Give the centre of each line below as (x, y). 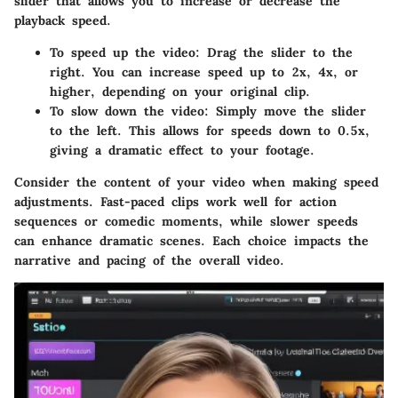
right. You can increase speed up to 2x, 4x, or (204, 72)
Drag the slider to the (276, 53)
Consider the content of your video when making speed (196, 183)
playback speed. (63, 21)
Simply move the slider (287, 111)
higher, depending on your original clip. (180, 92)
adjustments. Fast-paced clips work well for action (175, 202)
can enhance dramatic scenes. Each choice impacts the (191, 241)
